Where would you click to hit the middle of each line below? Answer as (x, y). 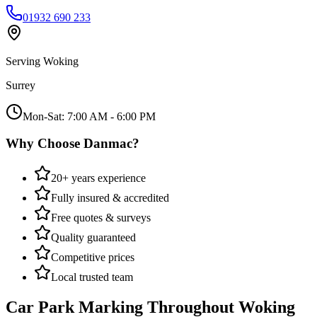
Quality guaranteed (93, 237)
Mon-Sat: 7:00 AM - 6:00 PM (89, 116)
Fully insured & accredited (110, 197)
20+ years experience (98, 178)
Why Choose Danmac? (73, 144)
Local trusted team (92, 277)
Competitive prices (93, 257)
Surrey (21, 85)
